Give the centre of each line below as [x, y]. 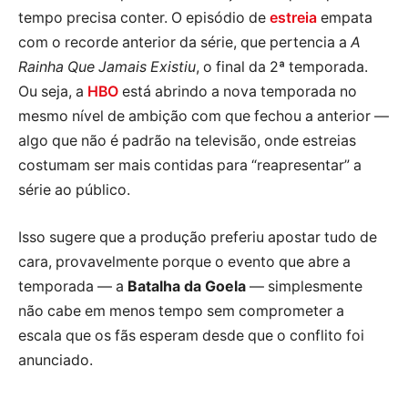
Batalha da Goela [187, 286]
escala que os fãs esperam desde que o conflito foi [191, 335]
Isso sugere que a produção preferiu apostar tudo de [198, 237]
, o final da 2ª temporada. [282, 67]
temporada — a [73, 286]
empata [345, 18]
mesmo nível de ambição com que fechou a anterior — [204, 117]
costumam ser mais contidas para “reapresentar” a [190, 166]
